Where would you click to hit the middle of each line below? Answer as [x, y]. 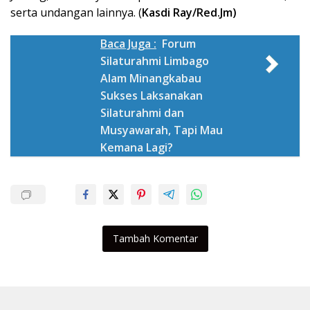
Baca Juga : [128, 44]
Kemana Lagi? [137, 148]
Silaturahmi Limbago [155, 61]
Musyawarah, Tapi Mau [162, 130]
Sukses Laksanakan [152, 96]
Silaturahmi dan [142, 113]
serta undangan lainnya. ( [76, 13]
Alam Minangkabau [151, 79]
